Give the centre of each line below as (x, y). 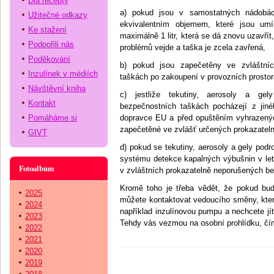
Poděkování (49, 59)
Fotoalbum (37, 168)
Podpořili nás (51, 44)
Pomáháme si (53, 118)
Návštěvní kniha (57, 88)
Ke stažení (47, 30)
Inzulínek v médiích (63, 74)
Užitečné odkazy (58, 15)
